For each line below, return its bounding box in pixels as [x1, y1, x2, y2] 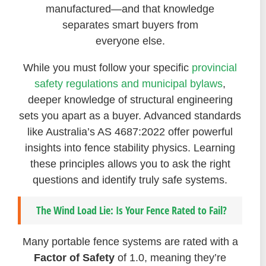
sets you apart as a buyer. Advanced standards [19, 109, 241, 122]
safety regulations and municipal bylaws [34, 77, 223, 90]
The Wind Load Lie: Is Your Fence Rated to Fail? [36, 203, 227, 218]
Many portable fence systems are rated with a [22, 236, 238, 248]
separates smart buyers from [62, 18, 198, 31]
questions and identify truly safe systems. [33, 173, 227, 186]
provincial [192, 61, 237, 74]
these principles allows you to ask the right [30, 157, 230, 170]
